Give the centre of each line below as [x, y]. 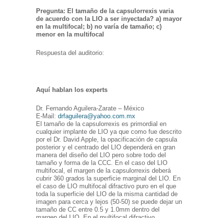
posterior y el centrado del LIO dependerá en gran [106, 147]
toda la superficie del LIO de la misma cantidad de [107, 194]
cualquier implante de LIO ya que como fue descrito [109, 132]
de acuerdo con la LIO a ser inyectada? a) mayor [109, 19]
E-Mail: [47, 116]
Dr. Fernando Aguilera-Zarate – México [90, 109]
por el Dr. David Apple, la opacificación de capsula [107, 140]
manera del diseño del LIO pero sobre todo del [101, 155]
